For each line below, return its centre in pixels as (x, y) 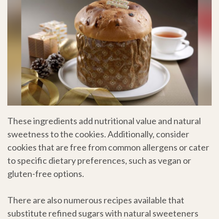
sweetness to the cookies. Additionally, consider (98, 134)
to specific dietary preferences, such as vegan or (99, 161)
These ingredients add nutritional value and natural (104, 121)
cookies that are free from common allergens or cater (108, 147)
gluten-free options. (46, 174)
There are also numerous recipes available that (96, 200)
